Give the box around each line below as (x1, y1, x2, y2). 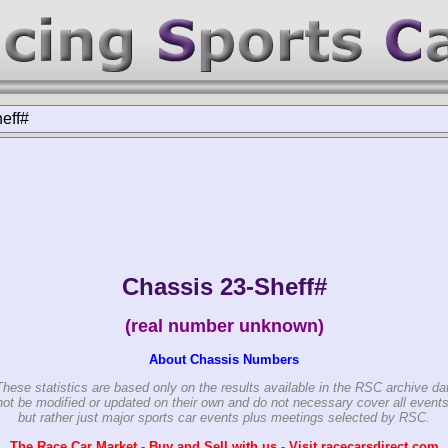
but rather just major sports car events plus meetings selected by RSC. (18, 410, 430, 426)
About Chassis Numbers (149, 351, 299, 367)
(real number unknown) (124, 315, 324, 336)
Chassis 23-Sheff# (121, 272, 327, 300)
